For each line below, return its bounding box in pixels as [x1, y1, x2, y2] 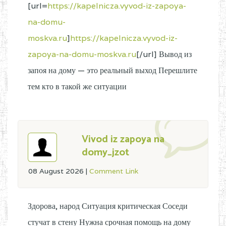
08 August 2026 [28, 166, 86, 176]
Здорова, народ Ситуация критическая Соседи [28, 201, 188, 211]
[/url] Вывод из [136, 49, 192, 60]
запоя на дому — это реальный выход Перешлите [28, 65, 197, 76]
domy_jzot [82, 144, 129, 161]
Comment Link [89, 166, 138, 176]
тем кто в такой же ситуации [28, 81, 127, 92]
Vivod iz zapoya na [82, 131, 164, 148]
